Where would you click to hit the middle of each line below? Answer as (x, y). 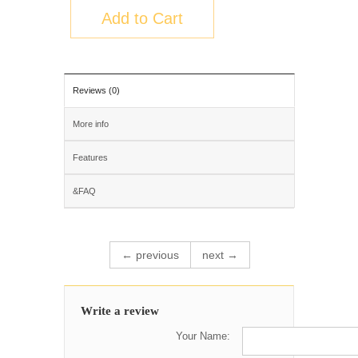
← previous (150, 255)
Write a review (120, 311)
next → (220, 255)
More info (91, 124)
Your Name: (203, 336)
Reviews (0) (96, 90)
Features (90, 157)
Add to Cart (142, 18)
